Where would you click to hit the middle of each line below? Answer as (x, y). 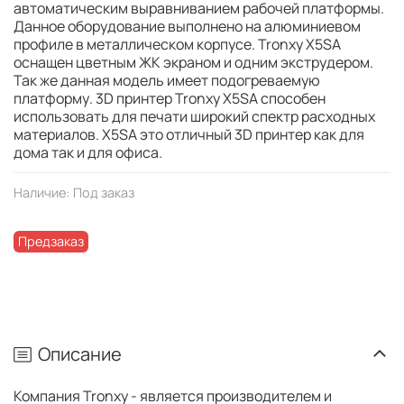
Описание (80, 353)
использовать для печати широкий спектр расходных (194, 117)
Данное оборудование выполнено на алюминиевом (187, 27)
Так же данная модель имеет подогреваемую (167, 81)
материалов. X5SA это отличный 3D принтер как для (189, 135)
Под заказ (104, 193)
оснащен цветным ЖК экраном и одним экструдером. (193, 63)
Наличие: (41, 193)
